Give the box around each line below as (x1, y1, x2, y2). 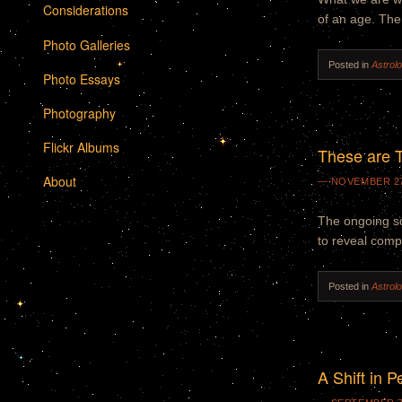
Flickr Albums (42, 138, 119, 157)
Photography (42, 103, 116, 122)
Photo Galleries (42, 35, 130, 54)
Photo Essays (42, 69, 120, 88)
